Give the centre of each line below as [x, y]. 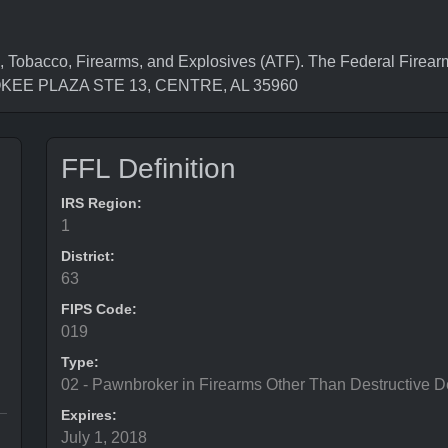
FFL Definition [148, 168]
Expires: [89, 415]
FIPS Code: [99, 309]
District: [88, 256]
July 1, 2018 [104, 437]
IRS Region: [101, 203]
